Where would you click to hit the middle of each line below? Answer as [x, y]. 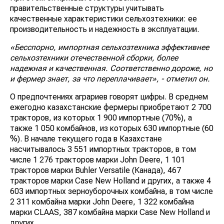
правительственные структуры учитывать [87, 8]
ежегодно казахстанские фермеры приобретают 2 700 [111, 107]
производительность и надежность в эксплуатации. [104, 29]
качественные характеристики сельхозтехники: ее [103, 19]
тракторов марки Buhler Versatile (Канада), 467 [95, 170]
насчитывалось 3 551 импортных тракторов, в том [103, 149]
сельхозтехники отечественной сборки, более [94, 58]
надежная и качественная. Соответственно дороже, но [111, 68]
